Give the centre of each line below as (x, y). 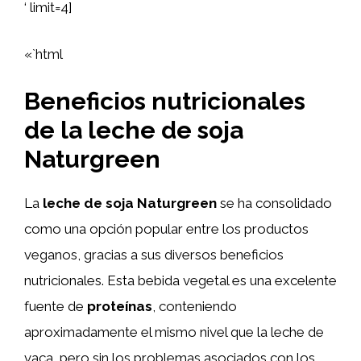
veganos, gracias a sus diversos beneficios (154, 255)
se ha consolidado (274, 203)
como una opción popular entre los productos (166, 229)
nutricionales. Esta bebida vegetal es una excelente (180, 280)
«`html (44, 54)
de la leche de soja (134, 130)
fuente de (56, 306)
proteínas (120, 306)
